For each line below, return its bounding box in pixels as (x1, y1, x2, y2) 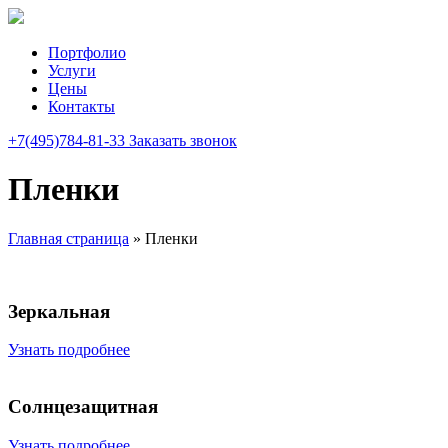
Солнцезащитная (8, 396, 158, 418)
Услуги (48, 62, 96, 79)
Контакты (48, 98, 115, 115)
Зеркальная (8, 300, 110, 322)
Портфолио (48, 44, 126, 61)
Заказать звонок (129, 132, 237, 149)
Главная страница (8, 229, 129, 247)
